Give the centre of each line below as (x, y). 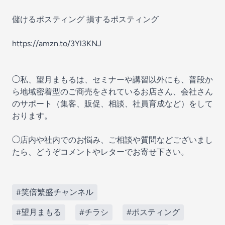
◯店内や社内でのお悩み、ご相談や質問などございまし (113, 140)
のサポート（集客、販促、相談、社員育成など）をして (113, 104)
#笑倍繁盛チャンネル (55, 192)
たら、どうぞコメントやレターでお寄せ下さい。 (100, 152)
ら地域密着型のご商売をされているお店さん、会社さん (113, 92)
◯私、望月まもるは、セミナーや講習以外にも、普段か (113, 80)
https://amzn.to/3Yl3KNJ (57, 43)
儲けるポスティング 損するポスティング (85, 19)
